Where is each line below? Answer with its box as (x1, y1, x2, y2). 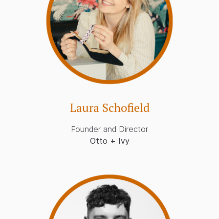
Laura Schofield (69, 100, 150, 115)
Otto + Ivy (89, 135, 130, 146)
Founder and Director (71, 124, 148, 134)
